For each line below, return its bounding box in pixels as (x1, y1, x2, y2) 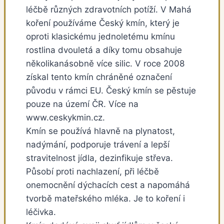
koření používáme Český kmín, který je (26, 18, 179, 28)
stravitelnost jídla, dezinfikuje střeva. (26, 153, 173, 163)
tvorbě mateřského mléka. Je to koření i (26, 193, 185, 204)
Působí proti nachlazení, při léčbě (26, 166, 159, 177)
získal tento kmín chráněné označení (26, 72, 172, 82)
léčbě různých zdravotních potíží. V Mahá (26, 4, 191, 15)
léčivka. (26, 207, 56, 217)
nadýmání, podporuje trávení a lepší (26, 139, 169, 150)
